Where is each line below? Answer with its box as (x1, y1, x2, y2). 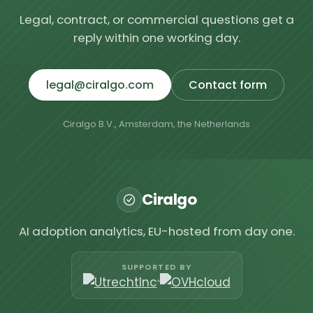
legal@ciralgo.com (46, 76, 154, 93)
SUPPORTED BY (121, 261, 192, 273)
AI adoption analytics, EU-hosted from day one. (18, 222, 295, 240)
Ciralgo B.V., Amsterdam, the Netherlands (63, 117, 250, 131)
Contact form (189, 76, 267, 93)
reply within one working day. (73, 29, 240, 46)
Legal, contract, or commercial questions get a (19, 10, 294, 28)
